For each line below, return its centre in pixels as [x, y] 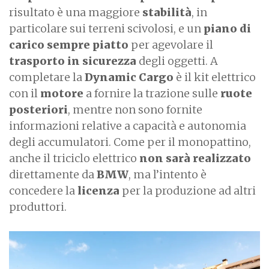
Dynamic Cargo [129, 77]
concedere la [43, 191]
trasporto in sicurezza [73, 61]
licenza [100, 191]
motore [63, 94]
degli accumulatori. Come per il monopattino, [130, 142]
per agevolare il [171, 45]
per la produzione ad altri [189, 191]
